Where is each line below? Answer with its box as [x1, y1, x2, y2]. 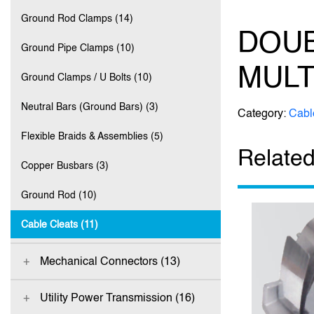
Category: [238, 107, 289, 120]
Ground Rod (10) [21, 189, 97, 200]
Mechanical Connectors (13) [39, 254, 180, 268]
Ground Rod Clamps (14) [21, 12, 133, 24]
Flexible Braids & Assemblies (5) [21, 130, 163, 142]
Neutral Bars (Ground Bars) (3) [21, 100, 158, 112]
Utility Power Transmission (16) [39, 291, 195, 304]
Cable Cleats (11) [21, 218, 98, 230]
